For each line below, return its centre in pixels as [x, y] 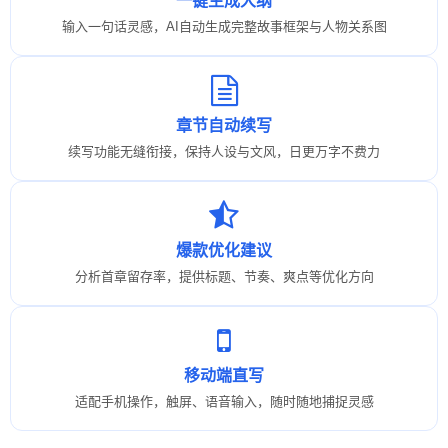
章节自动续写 [224, 125]
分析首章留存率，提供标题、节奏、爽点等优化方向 [224, 276]
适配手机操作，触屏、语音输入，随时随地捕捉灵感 [224, 401]
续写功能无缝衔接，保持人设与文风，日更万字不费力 [224, 151]
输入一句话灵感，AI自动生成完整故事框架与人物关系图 [224, 26]
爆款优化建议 [224, 250]
